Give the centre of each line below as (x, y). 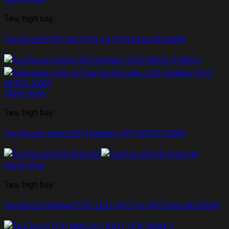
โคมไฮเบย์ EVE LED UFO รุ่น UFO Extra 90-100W (95, 39)
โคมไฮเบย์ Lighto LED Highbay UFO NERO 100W (95, 133)
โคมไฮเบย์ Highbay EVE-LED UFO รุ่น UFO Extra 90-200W (112, 205)
